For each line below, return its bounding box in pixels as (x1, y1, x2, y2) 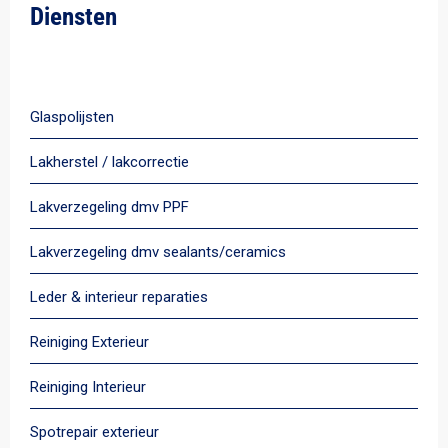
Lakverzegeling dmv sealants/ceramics (30, 243, 286, 262)
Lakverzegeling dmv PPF (30, 198, 189, 217)
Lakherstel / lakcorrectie (30, 153, 189, 172)
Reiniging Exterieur (30, 333, 149, 352)
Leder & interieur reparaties (30, 288, 208, 307)
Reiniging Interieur (30, 378, 146, 397)
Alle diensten (65, 46, 170, 67)
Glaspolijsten (30, 108, 114, 127)
